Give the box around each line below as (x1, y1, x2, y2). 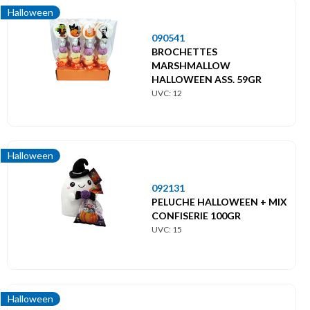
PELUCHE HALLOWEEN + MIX (152, 195, 287, 208)
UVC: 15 (152, 224, 182, 235)
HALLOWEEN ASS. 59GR (152, 73, 262, 85)
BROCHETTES (152, 45, 217, 57)
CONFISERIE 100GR (152, 209, 241, 221)
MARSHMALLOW (152, 59, 230, 71)
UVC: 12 (152, 87, 182, 98)
